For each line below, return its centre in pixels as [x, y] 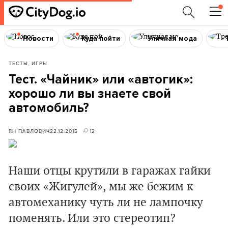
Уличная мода [173, 38]
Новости [38, 38]
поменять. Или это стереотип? [92, 218]
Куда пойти [101, 38]
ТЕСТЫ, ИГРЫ [28, 63]
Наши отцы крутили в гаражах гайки [110, 171]
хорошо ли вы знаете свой [90, 94]
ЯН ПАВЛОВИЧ [29, 131]
